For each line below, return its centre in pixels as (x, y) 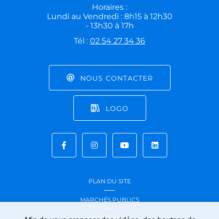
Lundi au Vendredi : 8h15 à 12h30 (109, 17)
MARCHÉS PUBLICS (109, 200)
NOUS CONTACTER (116, 78)
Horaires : (109, 7)
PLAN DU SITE (109, 181)
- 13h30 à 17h (109, 26)
